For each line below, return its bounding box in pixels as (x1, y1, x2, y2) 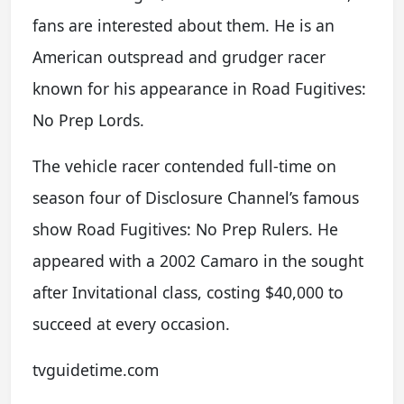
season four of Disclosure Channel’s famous (32, 187, 359, 208)
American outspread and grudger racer (32, 46, 326, 68)
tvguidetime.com (32, 359, 159, 381)
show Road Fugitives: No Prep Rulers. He (32, 218, 338, 240)
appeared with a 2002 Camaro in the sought (32, 250, 363, 271)
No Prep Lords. (32, 109, 144, 131)
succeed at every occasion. (32, 313, 230, 335)
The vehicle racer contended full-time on (32, 155, 336, 177)
